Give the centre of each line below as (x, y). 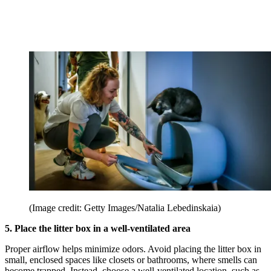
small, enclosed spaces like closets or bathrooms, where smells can (131, 260)
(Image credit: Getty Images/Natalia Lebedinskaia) (125, 207)
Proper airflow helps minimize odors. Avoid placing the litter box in (133, 249)
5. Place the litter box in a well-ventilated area (98, 228)
